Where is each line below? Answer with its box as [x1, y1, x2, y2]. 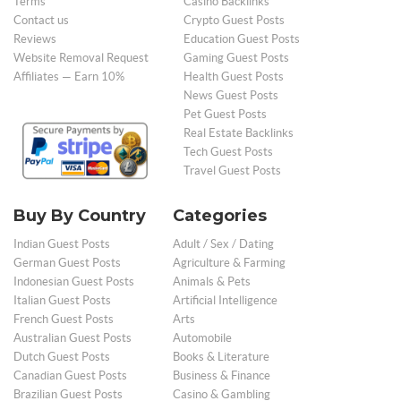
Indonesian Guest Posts [13, 274, 134, 288]
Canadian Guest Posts [13, 368, 127, 382]
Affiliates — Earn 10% [13, 70, 124, 83]
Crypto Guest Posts [183, 13, 285, 27]
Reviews [13, 32, 56, 46]
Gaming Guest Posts [183, 51, 289, 64]
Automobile [173, 330, 232, 345]
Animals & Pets [173, 274, 251, 288]
